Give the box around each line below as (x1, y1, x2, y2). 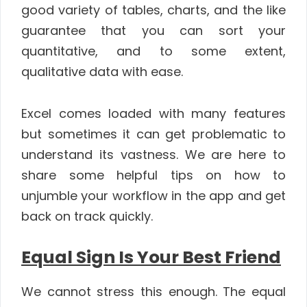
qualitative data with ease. (21, 63, 183, 80)
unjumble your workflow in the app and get (21, 186, 286, 204)
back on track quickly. (21, 207, 153, 225)
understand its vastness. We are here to (21, 145, 286, 163)
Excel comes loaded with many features (21, 104, 286, 122)
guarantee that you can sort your (21, 22, 286, 39)
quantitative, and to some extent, (21, 42, 286, 60)
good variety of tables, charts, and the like (21, 1, 286, 19)
